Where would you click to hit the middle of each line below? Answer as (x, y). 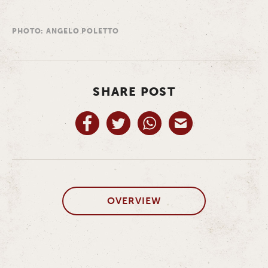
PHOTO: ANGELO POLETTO (66, 31)
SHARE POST (134, 92)
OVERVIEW (134, 201)
